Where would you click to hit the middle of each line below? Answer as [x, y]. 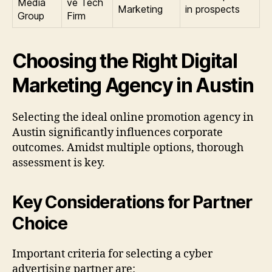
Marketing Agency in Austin [133, 86]
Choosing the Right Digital [125, 61]
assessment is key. [59, 163]
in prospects [212, 9]
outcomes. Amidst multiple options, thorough [128, 148]
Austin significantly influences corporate [117, 133]
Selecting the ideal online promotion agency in [133, 118]
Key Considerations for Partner [132, 202]
